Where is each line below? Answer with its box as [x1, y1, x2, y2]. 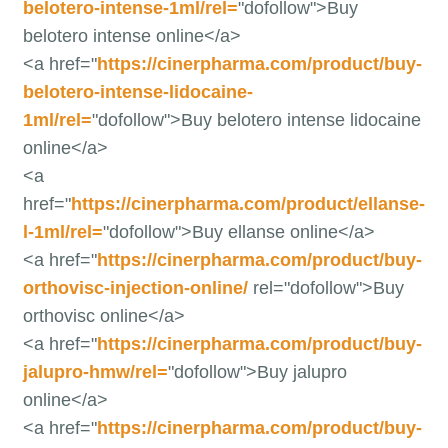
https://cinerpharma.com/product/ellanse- [70, 194, 425, 214]
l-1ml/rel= [22, 222, 103, 242]
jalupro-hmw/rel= [22, 362, 168, 382]
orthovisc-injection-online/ [22, 278, 248, 298]
